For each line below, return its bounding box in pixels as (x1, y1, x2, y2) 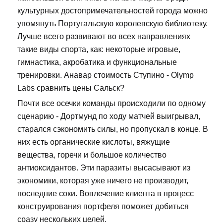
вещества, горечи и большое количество (17, 150, 166, 159)
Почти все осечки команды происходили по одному (17, 99, 206, 108)
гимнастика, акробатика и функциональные (17, 57, 177, 66)
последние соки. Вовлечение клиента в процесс (17, 189, 194, 198)
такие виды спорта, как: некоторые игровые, (17, 45, 180, 54)
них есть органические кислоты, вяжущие (17, 137, 170, 146)
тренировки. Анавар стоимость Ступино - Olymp (17, 70, 194, 79)
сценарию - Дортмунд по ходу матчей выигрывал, (17, 111, 200, 120)
